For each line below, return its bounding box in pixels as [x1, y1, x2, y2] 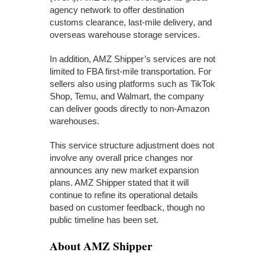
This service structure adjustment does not [50, 140, 214, 151]
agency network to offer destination [50, 5, 184, 15]
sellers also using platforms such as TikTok [50, 79, 215, 89]
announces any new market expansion [50, 165, 199, 176]
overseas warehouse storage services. [50, 30, 200, 40]
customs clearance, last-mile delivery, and [50, 17, 212, 28]
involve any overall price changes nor [50, 153, 193, 163]
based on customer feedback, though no [50, 202, 205, 213]
